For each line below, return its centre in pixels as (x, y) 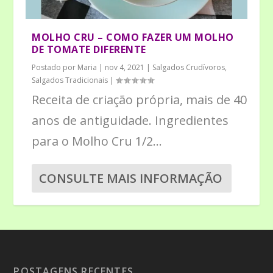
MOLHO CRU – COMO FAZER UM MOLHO (133, 37)
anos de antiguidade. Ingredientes (130, 120)
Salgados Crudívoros (189, 67)
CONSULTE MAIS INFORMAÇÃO (131, 178)
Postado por (55, 67)
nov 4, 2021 (125, 67)
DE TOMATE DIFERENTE (89, 49)
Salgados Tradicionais (70, 80)
